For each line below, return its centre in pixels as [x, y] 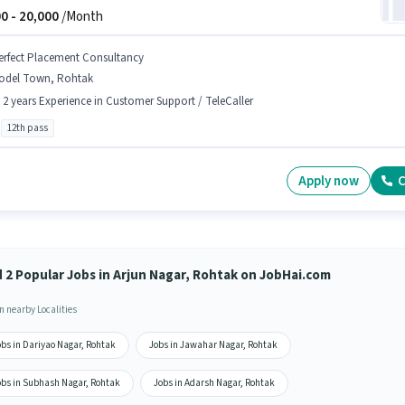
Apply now [329, 181]
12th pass [27, 128]
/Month [80, 17]
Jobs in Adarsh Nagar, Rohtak [214, 383]
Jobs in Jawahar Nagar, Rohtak [213, 345]
